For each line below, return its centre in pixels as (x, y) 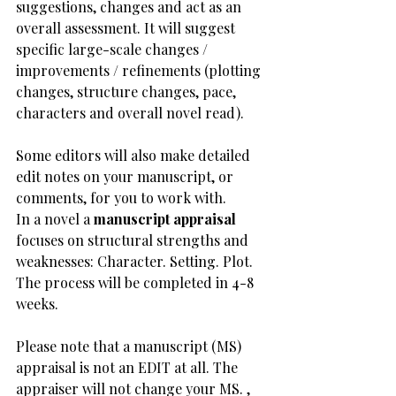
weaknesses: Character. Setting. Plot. (134, 261)
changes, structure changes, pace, (128, 91)
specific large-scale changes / (114, 49)
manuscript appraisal (165, 219)
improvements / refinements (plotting (140, 70)
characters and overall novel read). (132, 113)
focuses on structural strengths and (134, 240)
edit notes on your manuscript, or (126, 176)
